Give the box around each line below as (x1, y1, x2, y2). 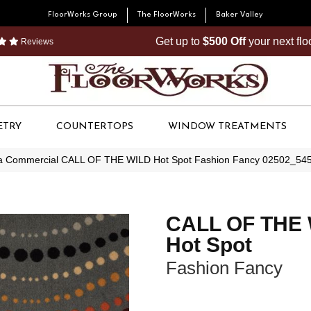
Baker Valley (216, 11, 263, 19)
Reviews (19, 37, 53, 47)
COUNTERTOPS (56, 121, 133, 132)
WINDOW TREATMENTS (168, 121, 287, 132)
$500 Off (203, 35, 246, 47)
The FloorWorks (137, 11, 196, 19)
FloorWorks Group (48, 11, 117, 19)
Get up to (155, 35, 203, 47)
